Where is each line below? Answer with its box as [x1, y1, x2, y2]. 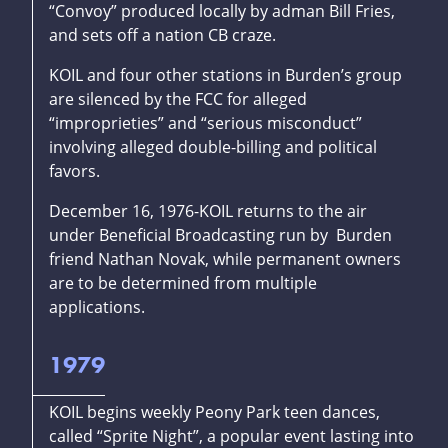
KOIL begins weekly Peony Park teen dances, [49, 401, 380, 424]
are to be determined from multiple [49, 272, 317, 295]
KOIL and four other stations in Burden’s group [49, 64, 402, 87]
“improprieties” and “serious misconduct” [49, 112, 362, 135]
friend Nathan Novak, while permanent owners [49, 248, 401, 271]
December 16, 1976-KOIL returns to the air [49, 200, 367, 223]
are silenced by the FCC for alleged [49, 88, 307, 111]
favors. [49, 160, 100, 183]
